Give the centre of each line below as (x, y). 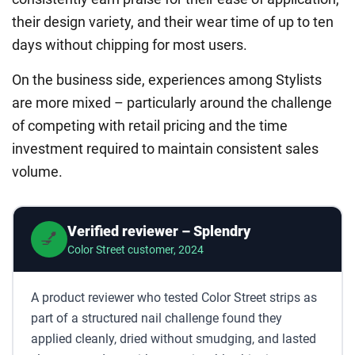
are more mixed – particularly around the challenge (172, 103)
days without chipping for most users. (130, 45)
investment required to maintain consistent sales (165, 149)
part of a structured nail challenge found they (156, 318)
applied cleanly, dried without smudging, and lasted (173, 338)
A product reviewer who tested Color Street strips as (174, 297)
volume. (37, 172)
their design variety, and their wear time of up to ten (173, 22)
